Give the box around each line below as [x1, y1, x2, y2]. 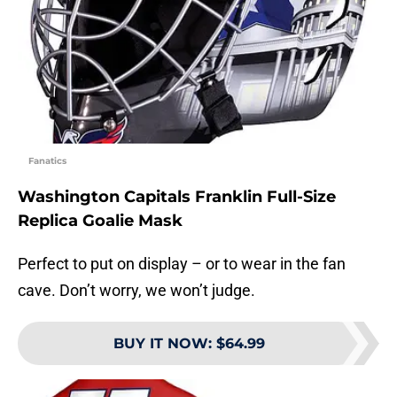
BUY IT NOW [113, 334, 208, 352]
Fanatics [28, 154, 66, 167]
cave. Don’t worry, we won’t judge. [18, 280, 255, 300]
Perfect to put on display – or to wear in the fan [18, 253, 346, 273]
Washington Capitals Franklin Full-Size [18, 186, 336, 206]
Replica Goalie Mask [18, 210, 183, 230]
